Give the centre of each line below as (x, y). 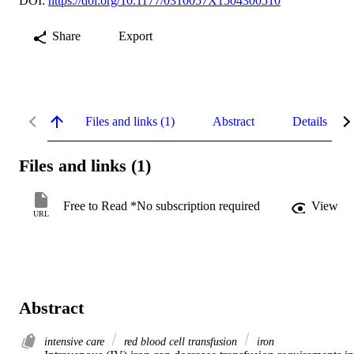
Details (310, 121)
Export (136, 36)
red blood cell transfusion (181, 342)
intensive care (76, 342)
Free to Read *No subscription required (162, 206)
